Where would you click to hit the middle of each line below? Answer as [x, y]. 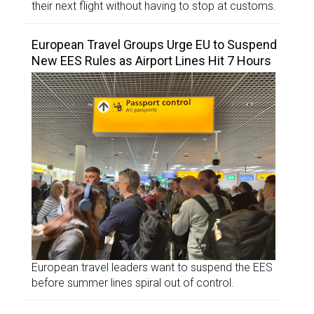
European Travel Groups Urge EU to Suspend [154, 45]
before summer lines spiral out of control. [133, 283]
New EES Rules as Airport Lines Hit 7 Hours [151, 61]
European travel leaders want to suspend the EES [152, 268]
